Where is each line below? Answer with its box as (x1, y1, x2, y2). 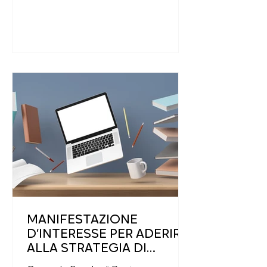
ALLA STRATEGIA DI (27, 242, 147, 256)
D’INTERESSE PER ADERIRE (27, 228, 188, 241)
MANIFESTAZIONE (27, 213, 138, 227)
